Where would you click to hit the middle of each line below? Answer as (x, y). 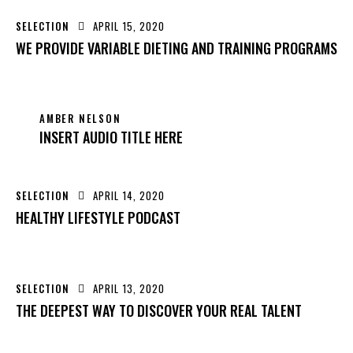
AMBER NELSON (80, 118)
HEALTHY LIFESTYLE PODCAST (98, 218)
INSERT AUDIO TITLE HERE (111, 137)
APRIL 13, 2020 (129, 289)
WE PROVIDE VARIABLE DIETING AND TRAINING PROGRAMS (176, 48)
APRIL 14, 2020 (129, 196)
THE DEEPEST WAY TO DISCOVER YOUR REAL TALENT (159, 311)
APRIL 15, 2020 (129, 26)
